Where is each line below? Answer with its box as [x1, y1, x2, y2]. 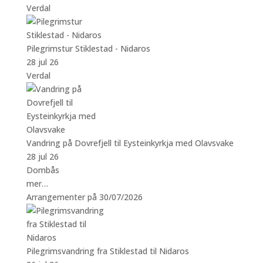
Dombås [26, 164, 59, 176]
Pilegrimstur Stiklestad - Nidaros [26, 42, 150, 54]
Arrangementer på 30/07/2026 [26, 191, 143, 203]
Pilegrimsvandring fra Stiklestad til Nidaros [26, 245, 189, 257]
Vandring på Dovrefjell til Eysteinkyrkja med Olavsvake [26, 137, 234, 149]
